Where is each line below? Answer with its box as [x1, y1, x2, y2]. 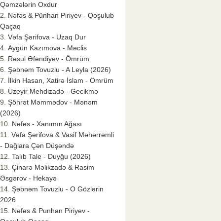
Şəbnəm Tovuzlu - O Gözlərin [12, 185, 104, 193]
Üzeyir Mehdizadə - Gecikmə [8, 87, 98, 96]
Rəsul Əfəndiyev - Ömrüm [8, 55, 89, 63]
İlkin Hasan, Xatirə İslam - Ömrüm [8, 76, 113, 85]
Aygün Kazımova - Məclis [8, 44, 87, 52]
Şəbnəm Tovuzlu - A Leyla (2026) [8, 66, 111, 74]
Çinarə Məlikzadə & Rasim [12, 163, 94, 172]
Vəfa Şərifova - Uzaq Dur [8, 33, 86, 41]
